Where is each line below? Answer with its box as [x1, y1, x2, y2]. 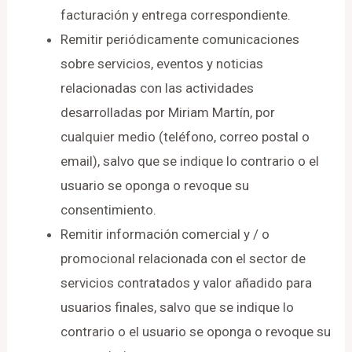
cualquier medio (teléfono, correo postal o [60, 128, 310, 145]
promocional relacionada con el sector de [60, 250, 306, 266]
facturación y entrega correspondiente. [60, 6, 291, 23]
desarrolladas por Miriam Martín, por [60, 104, 276, 120]
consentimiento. [60, 201, 157, 218]
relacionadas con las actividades [60, 79, 255, 96]
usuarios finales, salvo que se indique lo [60, 299, 295, 315]
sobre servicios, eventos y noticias [60, 55, 264, 71]
